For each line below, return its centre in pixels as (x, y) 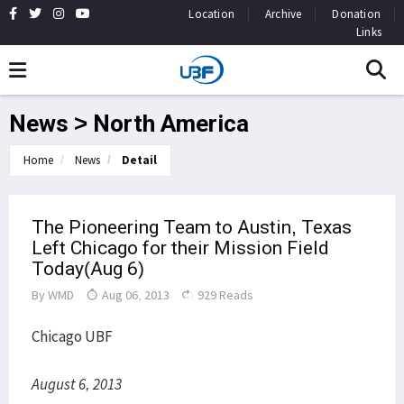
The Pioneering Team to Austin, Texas (192, 227)
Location (211, 14)
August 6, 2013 (77, 384)
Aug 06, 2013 (134, 295)
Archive (283, 14)
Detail (139, 160)
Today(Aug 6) (88, 269)
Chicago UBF (72, 336)
